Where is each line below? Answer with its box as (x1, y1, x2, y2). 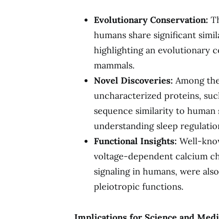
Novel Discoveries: (94, 74, 173, 86)
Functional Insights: (94, 135, 177, 147)
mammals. (94, 59, 134, 71)
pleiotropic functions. (94, 180, 183, 192)
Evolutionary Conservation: (94, 14, 208, 25)
